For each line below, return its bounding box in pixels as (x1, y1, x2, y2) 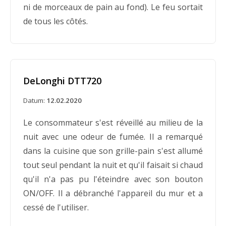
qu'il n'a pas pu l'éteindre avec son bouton (23, 173, 203, 185)
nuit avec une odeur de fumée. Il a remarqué (23, 131, 203, 142)
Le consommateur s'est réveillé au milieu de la (23, 117, 203, 128)
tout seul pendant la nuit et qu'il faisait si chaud (23, 159, 203, 171)
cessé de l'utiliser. (23, 201, 89, 213)
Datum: (23, 95, 46, 105)
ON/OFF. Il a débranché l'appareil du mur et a (23, 187, 203, 199)
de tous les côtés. (23, 15, 88, 27)
